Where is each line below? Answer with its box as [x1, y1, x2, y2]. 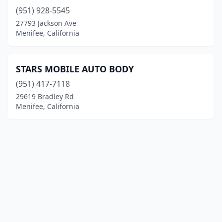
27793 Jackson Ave [16, 18, 76, 28]
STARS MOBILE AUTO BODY [16, 63, 134, 75]
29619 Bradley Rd [16, 92, 74, 101]
